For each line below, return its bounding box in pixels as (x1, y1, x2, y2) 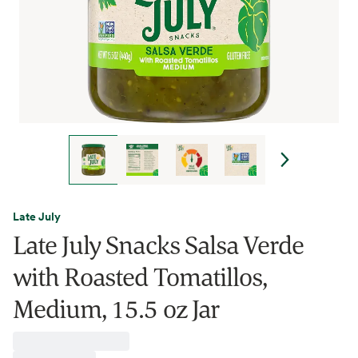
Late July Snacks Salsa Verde (13, 228, 304, 261)
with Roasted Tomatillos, (13, 260, 267, 293)
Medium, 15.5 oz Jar (13, 292, 219, 325)
